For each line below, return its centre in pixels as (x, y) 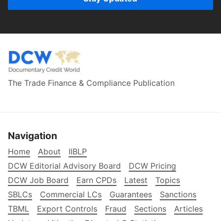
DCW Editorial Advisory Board (64, 166)
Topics (168, 180)
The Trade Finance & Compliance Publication (91, 83)
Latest (136, 180)
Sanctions (178, 195)
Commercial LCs (71, 195)
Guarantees (131, 195)
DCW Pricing (152, 166)
